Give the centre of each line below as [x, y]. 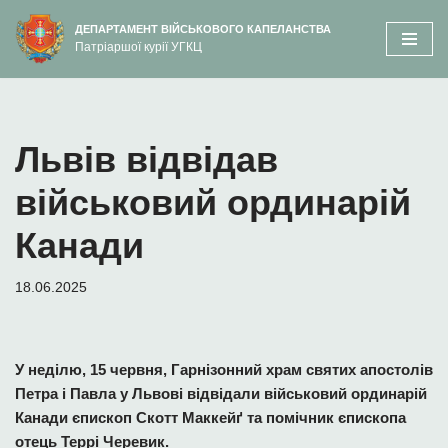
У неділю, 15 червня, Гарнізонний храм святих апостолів [224, 369]
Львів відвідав [146, 159]
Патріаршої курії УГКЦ [138, 47]
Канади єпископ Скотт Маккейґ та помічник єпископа [210, 417]
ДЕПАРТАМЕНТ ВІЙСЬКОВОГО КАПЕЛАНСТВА [203, 29]
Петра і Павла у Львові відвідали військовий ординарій [221, 393]
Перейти [44, 53]
